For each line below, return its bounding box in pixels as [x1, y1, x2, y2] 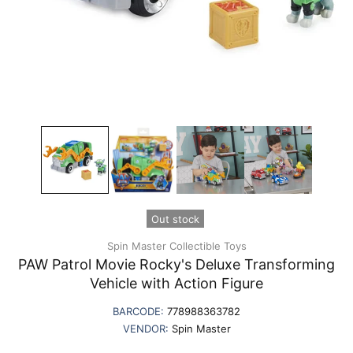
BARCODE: [113, 305, 167, 318]
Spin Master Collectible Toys [106, 240, 247, 252]
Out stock [151, 213, 199, 225]
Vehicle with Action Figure [90, 275, 263, 292]
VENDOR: [122, 322, 172, 335]
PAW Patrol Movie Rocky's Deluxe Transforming [18, 256, 335, 273]
